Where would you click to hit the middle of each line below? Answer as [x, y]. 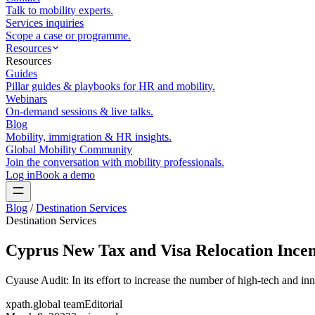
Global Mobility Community [69, 149]
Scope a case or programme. [68, 36]
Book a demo [65, 175]
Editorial [103, 304]
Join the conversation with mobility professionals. [115, 162]
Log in [20, 175]
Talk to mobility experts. [59, 10]
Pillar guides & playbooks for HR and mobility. [110, 86]
